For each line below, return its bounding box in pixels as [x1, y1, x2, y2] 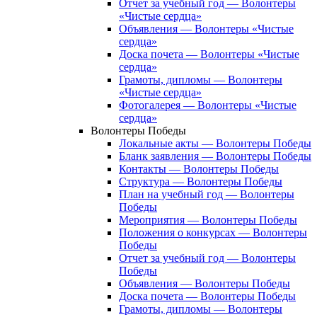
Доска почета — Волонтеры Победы [119, 290, 296, 303]
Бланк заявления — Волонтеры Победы [119, 150, 311, 163]
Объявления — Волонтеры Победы [119, 277, 290, 290]
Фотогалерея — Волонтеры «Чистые [119, 99, 296, 112]
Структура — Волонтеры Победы [119, 175, 282, 188]
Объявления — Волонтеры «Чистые [119, 23, 294, 35]
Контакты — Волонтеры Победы [119, 163, 279, 175]
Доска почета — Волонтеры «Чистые [119, 48, 299, 61]
